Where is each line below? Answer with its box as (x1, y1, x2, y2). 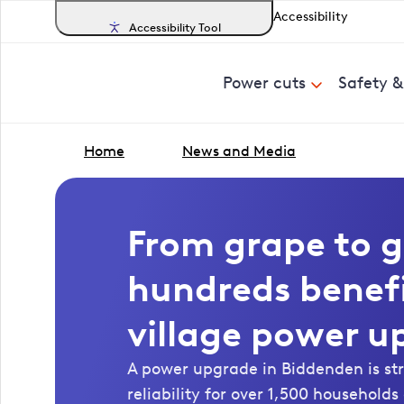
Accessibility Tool (129, 20, 221, 34)
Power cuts (223, 73, 306, 93)
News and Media (182, 142, 296, 160)
